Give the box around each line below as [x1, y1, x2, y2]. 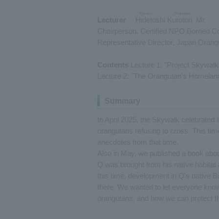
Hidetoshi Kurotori [135, 16, 192, 24]
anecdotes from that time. [97, 138, 178, 146]
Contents [97, 61, 129, 69]
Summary [105, 97, 140, 105]
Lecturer [97, 16, 126, 24]
